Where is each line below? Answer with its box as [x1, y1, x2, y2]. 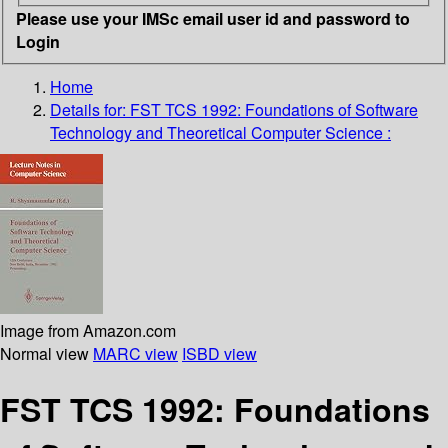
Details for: [50, 97, 130, 121]
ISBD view [182, 341, 257, 365]
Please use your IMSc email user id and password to [16, 6, 410, 30]
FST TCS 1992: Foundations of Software [130, 97, 418, 121]
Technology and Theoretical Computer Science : [50, 120, 391, 144]
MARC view [93, 341, 178, 365]
